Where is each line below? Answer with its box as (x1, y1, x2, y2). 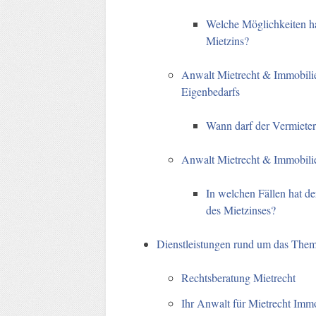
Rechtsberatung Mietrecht (181, 269, 296, 285)
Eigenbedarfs (181, 83, 241, 99)
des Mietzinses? (206, 202, 276, 217)
